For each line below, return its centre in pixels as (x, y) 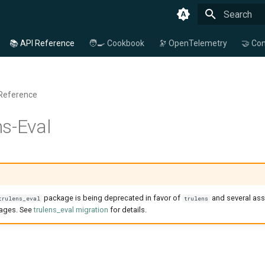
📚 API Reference (42, 43)
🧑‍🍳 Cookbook (117, 43)
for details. (127, 210)
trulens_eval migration (71, 210)
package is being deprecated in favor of (112, 198)
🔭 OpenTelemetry (193, 43)
